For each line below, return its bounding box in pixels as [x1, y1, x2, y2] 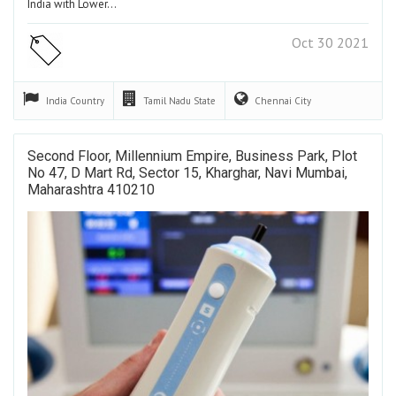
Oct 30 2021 [292, 33, 369, 51]
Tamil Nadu [143, 94, 194, 107]
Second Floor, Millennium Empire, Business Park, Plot [27, 147, 357, 164]
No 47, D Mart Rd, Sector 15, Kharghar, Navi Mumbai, [27, 164, 347, 181]
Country [70, 94, 104, 107]
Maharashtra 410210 [27, 180, 155, 198]
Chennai [255, 94, 294, 107]
